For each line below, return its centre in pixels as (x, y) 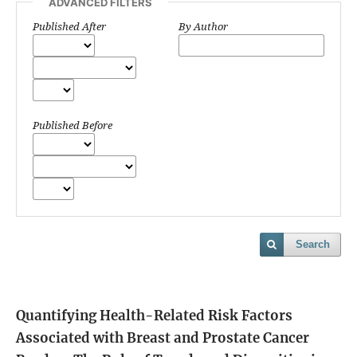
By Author (203, 26)
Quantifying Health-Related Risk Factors (154, 315)
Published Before (73, 125)
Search (313, 244)
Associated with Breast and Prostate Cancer (163, 337)
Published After (69, 26)
